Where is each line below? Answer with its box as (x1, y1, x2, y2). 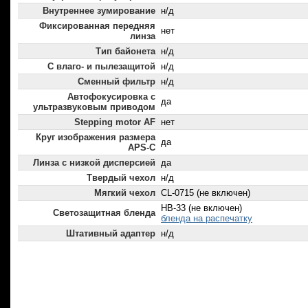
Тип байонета (96, 46, 155, 57)
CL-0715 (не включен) (161, 188, 250, 199)
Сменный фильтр (78, 76, 155, 87)
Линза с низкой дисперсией (33, 157, 155, 168)
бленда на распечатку (161, 213, 252, 224)
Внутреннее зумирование (43, 5, 155, 16)
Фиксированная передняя (39, 21, 155, 32)
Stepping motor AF (74, 117, 155, 128)
